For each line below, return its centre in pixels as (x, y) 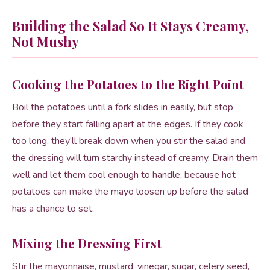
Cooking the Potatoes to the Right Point (128, 84)
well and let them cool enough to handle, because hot (124, 175)
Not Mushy (46, 42)
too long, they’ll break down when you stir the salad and (129, 141)
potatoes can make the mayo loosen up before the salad (130, 192)
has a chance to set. (53, 209)
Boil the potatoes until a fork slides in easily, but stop (123, 107)
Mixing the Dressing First (87, 243)
